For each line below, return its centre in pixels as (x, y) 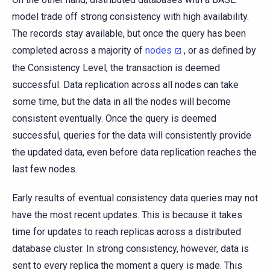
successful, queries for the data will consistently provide (132, 135)
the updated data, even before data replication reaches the (134, 152)
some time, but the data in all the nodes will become (121, 101)
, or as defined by (220, 51)
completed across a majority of (79, 51)
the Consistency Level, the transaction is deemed (116, 67)
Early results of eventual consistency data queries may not (135, 198)
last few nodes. (45, 169)
